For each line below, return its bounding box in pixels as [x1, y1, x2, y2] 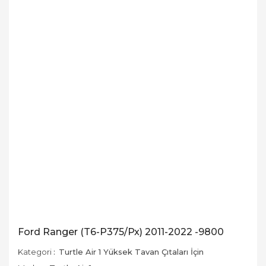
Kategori [18, 247, 52, 256]
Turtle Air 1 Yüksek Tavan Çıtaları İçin [59, 247, 204, 256]
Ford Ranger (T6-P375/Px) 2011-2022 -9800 [18, 226, 224, 237]
